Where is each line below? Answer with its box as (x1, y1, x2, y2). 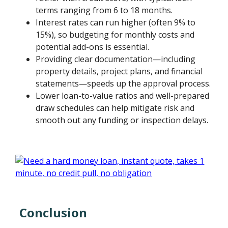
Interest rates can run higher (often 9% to (36, 16, 196, 28)
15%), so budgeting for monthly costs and (36, 28, 195, 40)
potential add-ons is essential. (36, 41, 150, 52)
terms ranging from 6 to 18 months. (36, 4, 173, 16)
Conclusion (19, 204, 88, 221)
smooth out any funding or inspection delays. (36, 114, 209, 126)
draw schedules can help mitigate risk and (36, 102, 195, 113)
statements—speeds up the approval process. (36, 77, 211, 89)
